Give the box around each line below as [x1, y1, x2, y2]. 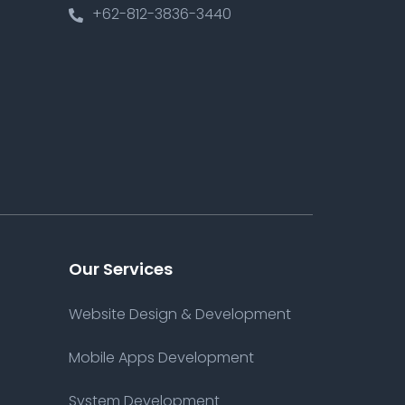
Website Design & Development [69, 303, 291, 325]
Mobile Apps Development [69, 346, 254, 368]
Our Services [69, 257, 173, 280]
